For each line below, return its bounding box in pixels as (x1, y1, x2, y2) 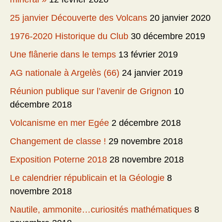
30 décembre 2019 (131, 31, 205, 42)
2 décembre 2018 (111, 118, 181, 128)
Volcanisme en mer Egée (10, 118, 109, 128)
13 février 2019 (118, 50, 178, 60)
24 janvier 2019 (122, 68, 183, 78)
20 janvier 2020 (150, 13, 211, 23)
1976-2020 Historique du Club (10, 31, 128, 42)
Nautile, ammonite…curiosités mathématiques (10, 205, 192, 215)
